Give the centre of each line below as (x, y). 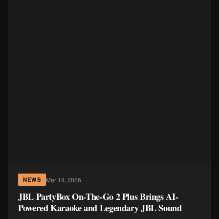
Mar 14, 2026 (64, 179)
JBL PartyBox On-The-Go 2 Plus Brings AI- (99, 196)
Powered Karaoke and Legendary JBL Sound (100, 208)
